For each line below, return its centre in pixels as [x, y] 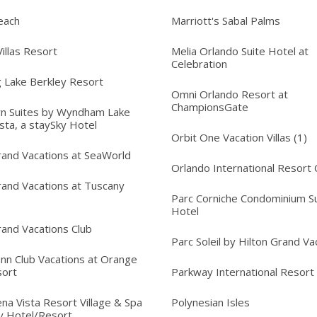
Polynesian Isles [210, 302]
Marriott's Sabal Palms [225, 21]
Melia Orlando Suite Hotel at [240, 51]
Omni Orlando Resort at [229, 94]
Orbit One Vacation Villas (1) [239, 138]
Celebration [199, 64]
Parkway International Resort [242, 272]
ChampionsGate [209, 107]
